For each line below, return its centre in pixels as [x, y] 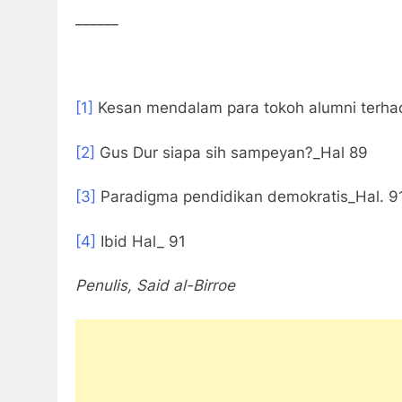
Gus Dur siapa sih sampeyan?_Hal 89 [232, 152]
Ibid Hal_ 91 [141, 241]
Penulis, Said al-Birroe [155, 286]
